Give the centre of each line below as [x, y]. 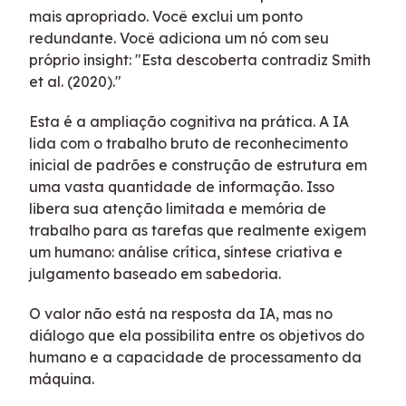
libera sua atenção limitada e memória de [178, 209]
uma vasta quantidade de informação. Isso [182, 187]
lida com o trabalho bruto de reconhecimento [188, 144]
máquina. [62, 379]
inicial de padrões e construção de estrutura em [198, 165]
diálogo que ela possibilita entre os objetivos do [197, 336]
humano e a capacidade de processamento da [195, 358]
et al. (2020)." [75, 82]
